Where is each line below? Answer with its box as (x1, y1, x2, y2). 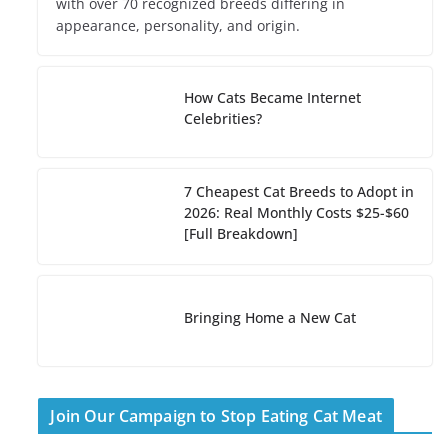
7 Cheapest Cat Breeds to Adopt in (184, 182, 415, 202)
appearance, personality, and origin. (56, 16, 301, 36)
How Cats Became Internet (184, 88, 362, 108)
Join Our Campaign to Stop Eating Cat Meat (50, 405, 382, 428)
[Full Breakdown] (184, 224, 299, 244)
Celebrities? (184, 109, 263, 129)
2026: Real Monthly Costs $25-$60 (184, 203, 410, 223)
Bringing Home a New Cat (184, 307, 357, 327)
